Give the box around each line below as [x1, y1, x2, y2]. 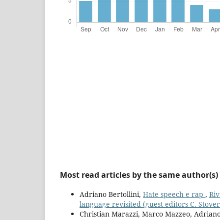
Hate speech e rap [143, 189, 205, 199]
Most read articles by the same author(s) [60, 169, 218, 180]
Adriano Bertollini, [80, 189, 143, 199]
